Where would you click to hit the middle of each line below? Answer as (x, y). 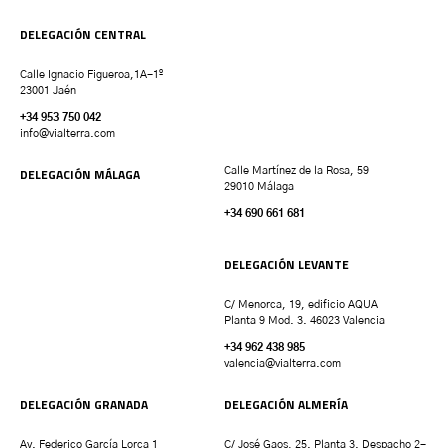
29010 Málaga (259, 187)
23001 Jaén (48, 91)
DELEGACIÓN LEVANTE (286, 265)
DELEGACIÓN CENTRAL (83, 35)
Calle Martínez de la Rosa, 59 (296, 171)
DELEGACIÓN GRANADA (84, 405)
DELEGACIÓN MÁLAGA (80, 175)
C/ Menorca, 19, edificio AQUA (301, 305)
